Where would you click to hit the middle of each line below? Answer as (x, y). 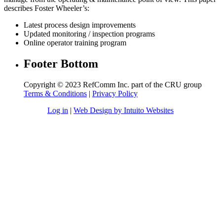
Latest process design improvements (80, 25)
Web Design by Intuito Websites (124, 110)
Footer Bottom (61, 64)
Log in (58, 110)
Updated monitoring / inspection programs (89, 34)
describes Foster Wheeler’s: (47, 8)
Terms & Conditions (55, 94)
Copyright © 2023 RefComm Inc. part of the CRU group (113, 85)
